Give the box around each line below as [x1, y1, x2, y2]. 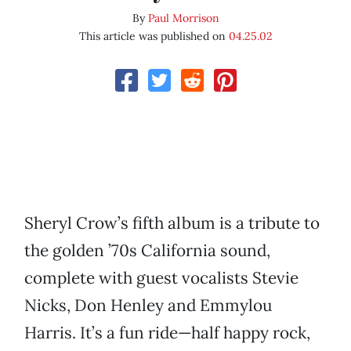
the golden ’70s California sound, [24, 240, 270, 262]
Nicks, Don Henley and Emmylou [24, 295, 272, 317]
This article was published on [78, 29, 229, 44]
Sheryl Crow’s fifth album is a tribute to [24, 212, 320, 234]
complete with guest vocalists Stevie [24, 267, 299, 289]
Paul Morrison [147, 11, 219, 26]
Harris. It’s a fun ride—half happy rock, [24, 322, 310, 344]
